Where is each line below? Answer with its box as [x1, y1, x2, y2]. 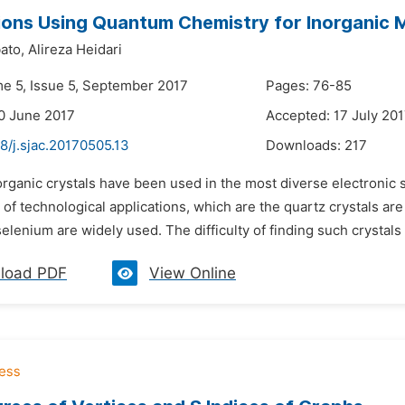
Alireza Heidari [28, 42, 122, 58]
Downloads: [266, 137, 344, 154]
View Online [149, 264, 236, 282]
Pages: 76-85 [266, 78, 352, 94]
